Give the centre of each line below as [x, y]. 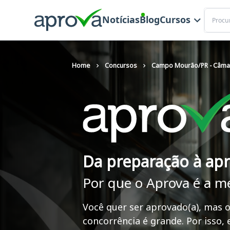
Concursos [121, 65]
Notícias [121, 20]
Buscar [215, 12]
